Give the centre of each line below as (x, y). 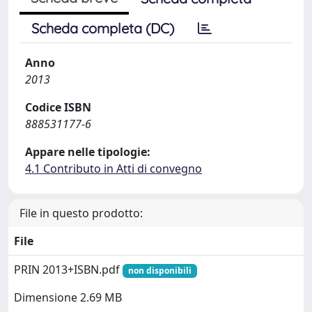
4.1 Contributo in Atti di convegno (114, 169)
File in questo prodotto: (81, 213)
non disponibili (159, 271)
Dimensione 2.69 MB (68, 298)
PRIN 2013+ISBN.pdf (68, 270)
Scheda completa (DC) (103, 28)
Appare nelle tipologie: (88, 152)
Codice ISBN (58, 107)
